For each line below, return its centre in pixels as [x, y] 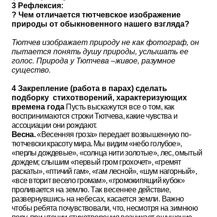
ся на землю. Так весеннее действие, [108, 190]
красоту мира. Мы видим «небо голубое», [114, 144]
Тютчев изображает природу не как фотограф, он [105, 42]
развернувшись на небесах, [60, 199]
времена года [38, 107]
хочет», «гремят [155, 162]
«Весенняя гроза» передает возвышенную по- [114, 134]
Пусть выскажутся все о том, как [119, 107]
